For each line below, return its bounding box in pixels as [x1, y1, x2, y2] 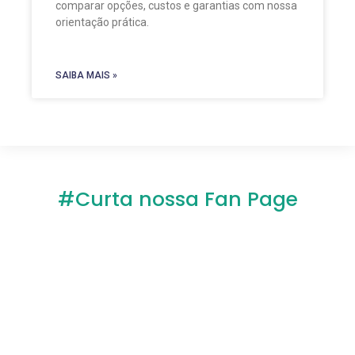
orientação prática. [55, 15, 149, 29]
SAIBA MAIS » [55, 70, 117, 82]
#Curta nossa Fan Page [57, 185, 298, 214]
